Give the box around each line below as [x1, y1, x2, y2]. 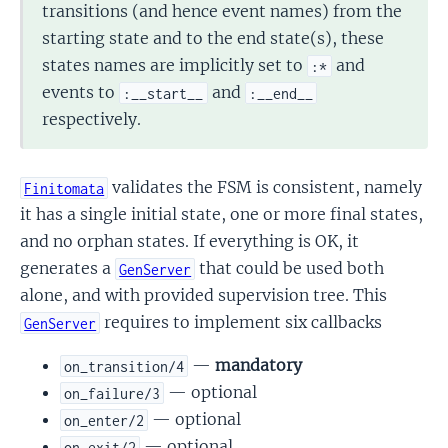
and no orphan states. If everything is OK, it [20, 231, 359, 252]
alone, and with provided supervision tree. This [20, 285, 387, 306]
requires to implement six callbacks [100, 312, 383, 333]
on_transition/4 [64, 357, 185, 375]
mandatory [215, 355, 303, 376]
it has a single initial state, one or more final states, [20, 204, 423, 225]
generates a [20, 258, 115, 279]
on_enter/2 [64, 411, 145, 429]
